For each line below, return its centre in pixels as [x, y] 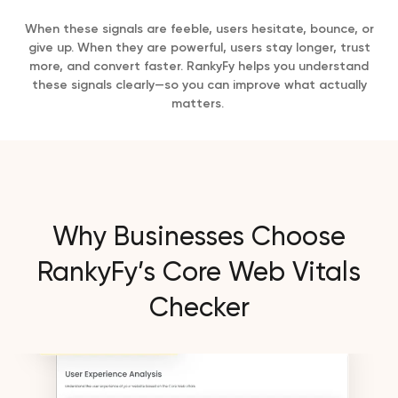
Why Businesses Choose [199, 238]
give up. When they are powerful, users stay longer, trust [199, 48]
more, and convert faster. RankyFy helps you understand [199, 66]
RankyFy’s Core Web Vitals [199, 273]
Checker [199, 309]
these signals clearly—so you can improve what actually [199, 85]
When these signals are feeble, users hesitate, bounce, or [199, 29]
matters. [199, 103]
